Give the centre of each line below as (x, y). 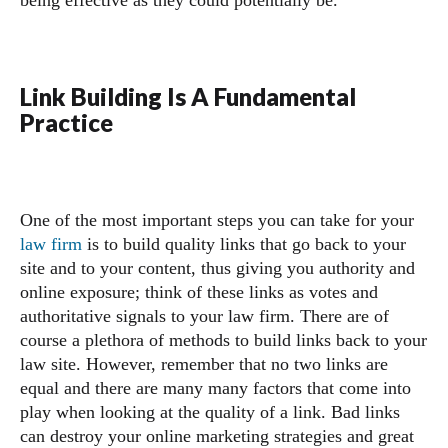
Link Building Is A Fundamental (188, 96)
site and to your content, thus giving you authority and (217, 268)
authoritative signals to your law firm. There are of (204, 316)
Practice (69, 122)
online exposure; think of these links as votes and (199, 292)
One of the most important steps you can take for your (217, 220)
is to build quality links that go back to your (244, 244)
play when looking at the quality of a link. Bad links (210, 412)
